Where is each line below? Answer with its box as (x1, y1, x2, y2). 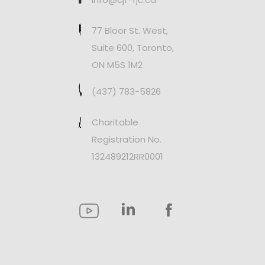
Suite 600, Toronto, (92, 41, 174, 54)
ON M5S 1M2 (92, 59, 143, 71)
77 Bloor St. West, (92, 24, 168, 37)
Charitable (92, 116, 138, 128)
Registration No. (92, 133, 161, 146)
